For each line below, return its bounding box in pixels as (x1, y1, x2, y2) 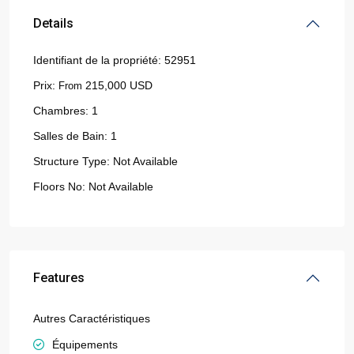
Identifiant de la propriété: (33, 54, 161, 66)
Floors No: (33, 180, 85, 193)
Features (33, 270, 85, 285)
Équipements (52, 338, 118, 351)
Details (33, 16, 73, 31)
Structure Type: (33, 155, 110, 168)
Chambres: (33, 104, 88, 117)
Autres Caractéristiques (33, 312, 150, 325)
